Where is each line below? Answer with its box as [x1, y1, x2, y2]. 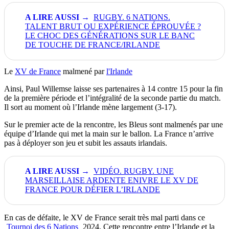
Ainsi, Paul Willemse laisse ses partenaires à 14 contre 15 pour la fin [4, 84, 223, 94]
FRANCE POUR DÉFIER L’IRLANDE [25, 185, 160, 194]
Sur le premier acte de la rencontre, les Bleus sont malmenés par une [4, 120, 223, 129]
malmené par [61, 67, 106, 76]
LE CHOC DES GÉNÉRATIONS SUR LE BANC [25, 31, 195, 40]
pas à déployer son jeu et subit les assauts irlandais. [4, 139, 167, 148]
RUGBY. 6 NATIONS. [94, 13, 170, 22]
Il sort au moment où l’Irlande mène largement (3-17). [4, 103, 177, 112]
